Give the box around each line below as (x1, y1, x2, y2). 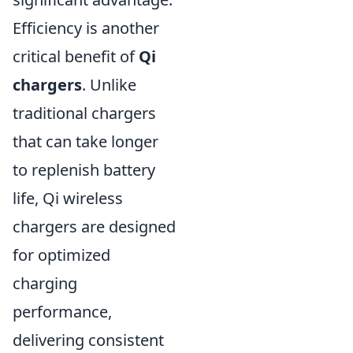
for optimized (13, 244, 110, 266)
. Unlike (82, 74, 136, 96)
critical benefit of (13, 46, 139, 68)
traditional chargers (13, 102, 156, 124)
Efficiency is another (13, 17, 159, 39)
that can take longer (13, 131, 158, 153)
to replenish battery (13, 159, 155, 181)
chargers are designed (13, 216, 176, 238)
